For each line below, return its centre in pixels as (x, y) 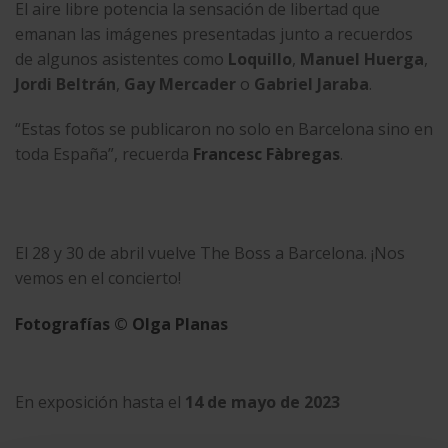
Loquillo (260, 58)
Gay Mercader (180, 83)
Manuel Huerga (362, 58)
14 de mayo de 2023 (262, 402)
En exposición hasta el (100, 402)
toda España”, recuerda (104, 154)
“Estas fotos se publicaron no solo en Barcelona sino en (224, 129)
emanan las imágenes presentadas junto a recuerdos (214, 33)
